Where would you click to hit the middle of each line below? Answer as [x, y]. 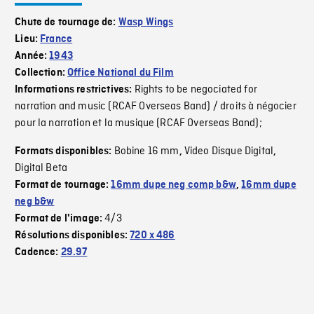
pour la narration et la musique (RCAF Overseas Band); [138, 124]
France [56, 40]
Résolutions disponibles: [73, 236]
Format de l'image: [60, 219]
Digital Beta [41, 169]
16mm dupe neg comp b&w [173, 185]
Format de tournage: [63, 185]
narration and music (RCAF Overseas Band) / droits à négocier [156, 107]
